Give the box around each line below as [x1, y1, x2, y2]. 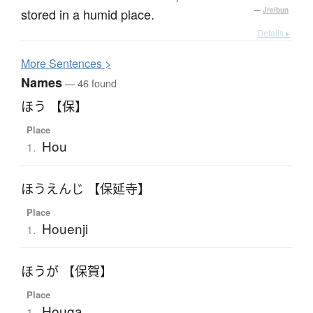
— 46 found [62, 75, 117, 90]
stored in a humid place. [21, 4, 154, 23]
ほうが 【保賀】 [21, 262, 112, 279]
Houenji [41, 218, 88, 238]
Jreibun [263, 4, 289, 15]
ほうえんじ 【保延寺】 [21, 180, 150, 197]
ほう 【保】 [21, 97, 87, 115]
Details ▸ [257, 26, 290, 38]
